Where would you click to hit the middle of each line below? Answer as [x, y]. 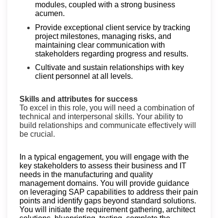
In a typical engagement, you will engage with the [104, 157]
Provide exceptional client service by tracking [113, 27]
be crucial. [37, 134]
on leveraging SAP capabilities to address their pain [109, 192]
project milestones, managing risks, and [103, 36]
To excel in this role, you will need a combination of [107, 108]
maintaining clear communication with [100, 45]
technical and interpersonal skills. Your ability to [101, 116]
